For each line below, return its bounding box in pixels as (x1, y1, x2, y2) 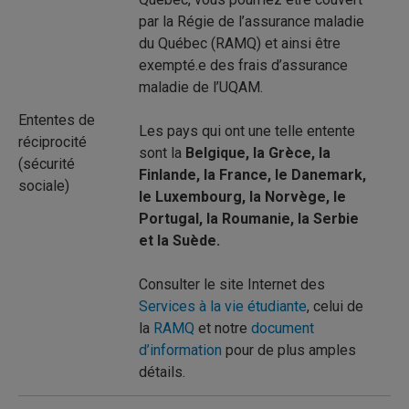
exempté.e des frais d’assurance (139, 57, 348, 74)
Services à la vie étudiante (139, 298, 307, 315)
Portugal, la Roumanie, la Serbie (139, 210, 359, 227)
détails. (139, 363, 185, 381)
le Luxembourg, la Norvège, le (139, 188, 346, 205)
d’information (139, 341, 222, 359)
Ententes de (18, 111, 95, 129)
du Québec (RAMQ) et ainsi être (139, 35, 341, 52)
